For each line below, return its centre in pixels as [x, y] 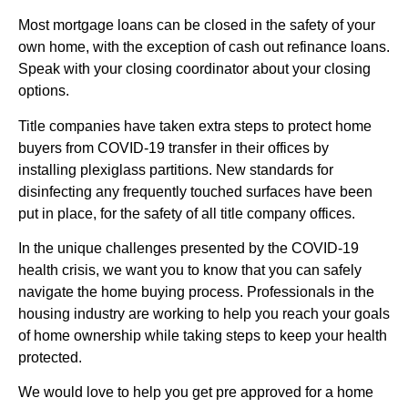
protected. [50, 358]
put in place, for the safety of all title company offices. [187, 213]
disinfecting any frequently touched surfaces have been [195, 191]
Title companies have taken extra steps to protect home [195, 126]
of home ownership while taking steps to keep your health [203, 336]
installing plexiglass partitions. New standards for [176, 169]
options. [44, 91]
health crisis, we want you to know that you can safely [190, 270]
